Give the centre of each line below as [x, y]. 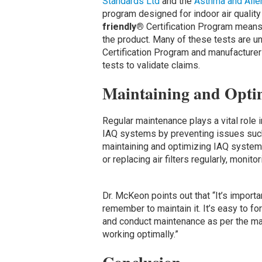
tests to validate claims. [151, 65]
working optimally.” [140, 235]
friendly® [124, 27]
